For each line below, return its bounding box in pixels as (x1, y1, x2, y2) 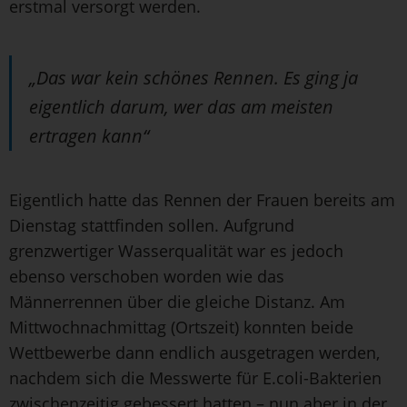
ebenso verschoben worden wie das (9, 264, 284, 287)
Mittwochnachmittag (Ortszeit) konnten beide (9, 315, 353, 338)
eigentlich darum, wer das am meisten (29, 94, 333, 119)
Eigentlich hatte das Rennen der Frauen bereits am (9, 188, 395, 211)
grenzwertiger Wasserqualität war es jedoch (9, 239, 343, 262)
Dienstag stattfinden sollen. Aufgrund (9, 213, 294, 236)
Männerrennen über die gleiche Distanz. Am (9, 290, 345, 313)
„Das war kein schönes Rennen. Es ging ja (29, 65, 358, 90)
